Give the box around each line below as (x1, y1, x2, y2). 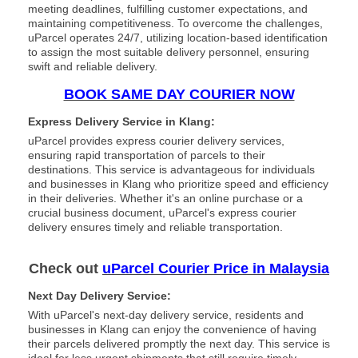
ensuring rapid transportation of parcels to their (28, 149, 265, 162)
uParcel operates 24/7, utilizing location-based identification (28, 31, 328, 45)
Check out (29, 261, 102, 277)
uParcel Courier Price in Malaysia (102, 261, 329, 277)
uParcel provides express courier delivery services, (28, 134, 284, 148)
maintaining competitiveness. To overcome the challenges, (28, 17, 323, 30)
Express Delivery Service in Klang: (28, 115, 215, 129)
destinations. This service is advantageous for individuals (28, 163, 315, 177)
